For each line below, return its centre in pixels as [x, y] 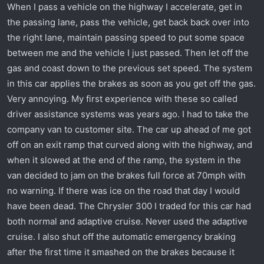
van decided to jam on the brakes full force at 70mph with [126, 175]
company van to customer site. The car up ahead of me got [129, 129]
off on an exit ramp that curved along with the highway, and [130, 144]
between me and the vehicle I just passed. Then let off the [128, 52]
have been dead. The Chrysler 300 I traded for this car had [129, 206]
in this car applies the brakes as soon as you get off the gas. [131, 83]
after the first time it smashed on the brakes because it [121, 252]
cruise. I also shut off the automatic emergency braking [121, 236]
